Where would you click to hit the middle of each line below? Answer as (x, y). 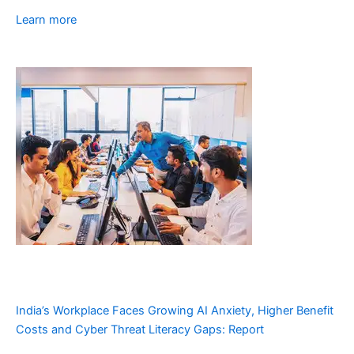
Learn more (46, 19)
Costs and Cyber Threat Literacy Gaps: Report (140, 330)
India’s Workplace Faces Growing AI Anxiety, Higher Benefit (175, 311)
